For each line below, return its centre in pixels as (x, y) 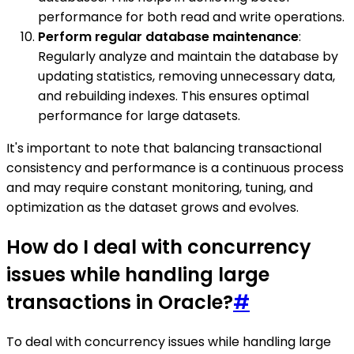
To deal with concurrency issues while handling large (169, 341)
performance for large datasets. (139, 116)
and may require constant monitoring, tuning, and (160, 188)
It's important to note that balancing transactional (164, 148)
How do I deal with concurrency (159, 247)
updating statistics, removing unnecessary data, (186, 76)
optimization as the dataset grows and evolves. (153, 207)
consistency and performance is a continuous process (175, 168)
